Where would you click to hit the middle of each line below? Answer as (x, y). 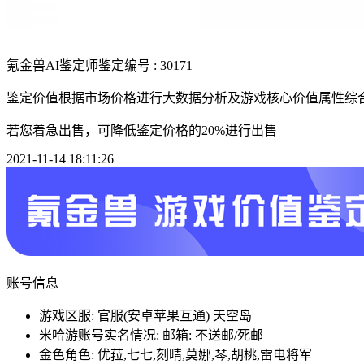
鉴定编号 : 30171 (145, 65)
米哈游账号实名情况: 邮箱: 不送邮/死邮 (151, 335)
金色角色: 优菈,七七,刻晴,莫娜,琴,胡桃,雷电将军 (175, 354)
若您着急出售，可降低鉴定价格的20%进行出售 (142, 130)
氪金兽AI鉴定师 (52, 65)
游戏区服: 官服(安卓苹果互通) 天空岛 (145, 315)
